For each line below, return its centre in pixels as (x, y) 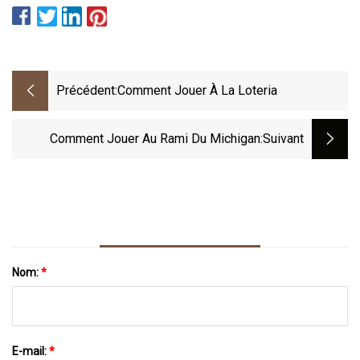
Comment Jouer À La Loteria (197, 91)
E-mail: (31, 351)
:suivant (282, 139)
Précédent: (87, 91)
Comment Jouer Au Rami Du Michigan (155, 139)
